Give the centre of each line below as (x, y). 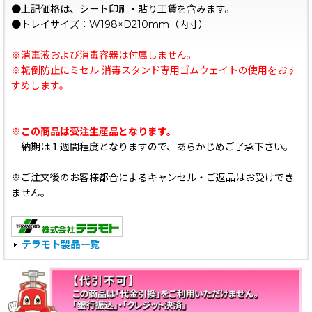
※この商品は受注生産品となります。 (94, 132)
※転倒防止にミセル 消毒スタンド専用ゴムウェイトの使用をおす (154, 70)
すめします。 (40, 86)
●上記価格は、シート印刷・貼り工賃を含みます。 (123, 9)
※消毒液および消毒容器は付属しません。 (104, 55)
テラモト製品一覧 (61, 244)
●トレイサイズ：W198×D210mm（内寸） (110, 24)
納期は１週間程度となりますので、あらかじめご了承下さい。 (152, 147)
